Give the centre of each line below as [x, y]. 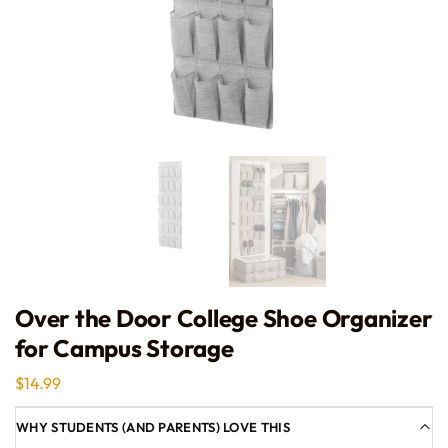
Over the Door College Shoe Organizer [224, 317]
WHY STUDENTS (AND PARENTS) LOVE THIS [153, 426]
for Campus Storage [124, 347]
